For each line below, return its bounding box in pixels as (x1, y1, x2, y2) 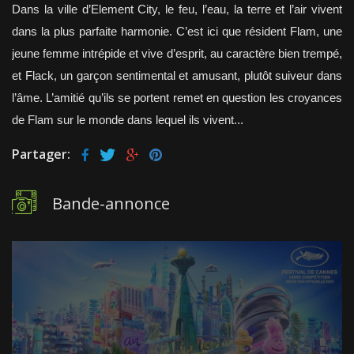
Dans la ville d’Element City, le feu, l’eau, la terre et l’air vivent (12, 2, 342, 17)
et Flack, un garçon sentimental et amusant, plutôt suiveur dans (12, 69, 342, 83)
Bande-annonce (52, 193, 170, 215)
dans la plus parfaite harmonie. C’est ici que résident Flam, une (12, 24, 342, 39)
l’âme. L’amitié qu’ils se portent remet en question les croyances (12, 91, 342, 105)
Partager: (12, 145, 70, 164)
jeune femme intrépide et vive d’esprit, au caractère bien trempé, (12, 47, 342, 61)
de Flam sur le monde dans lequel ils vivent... (12, 113, 243, 127)
